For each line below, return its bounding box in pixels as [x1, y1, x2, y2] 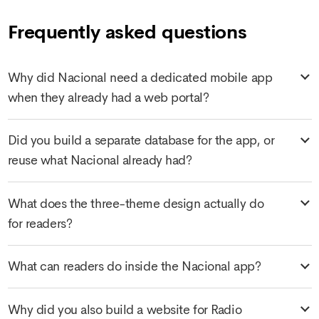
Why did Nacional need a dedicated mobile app [7, 69, 273, 85]
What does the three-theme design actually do [7, 195, 264, 211]
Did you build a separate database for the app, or [7, 132, 275, 149]
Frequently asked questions [7, 21, 247, 45]
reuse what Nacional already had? [7, 152, 192, 169]
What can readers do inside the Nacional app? [7, 258, 261, 275]
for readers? [7, 215, 73, 231]
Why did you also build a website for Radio [7, 301, 242, 318]
